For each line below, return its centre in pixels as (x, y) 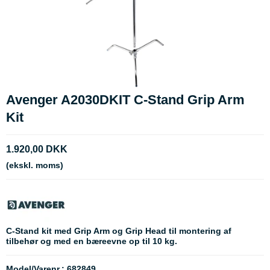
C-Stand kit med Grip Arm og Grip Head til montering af (119, 231)
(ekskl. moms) (35, 165)
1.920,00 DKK (37, 149)
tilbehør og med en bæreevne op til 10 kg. (92, 241)
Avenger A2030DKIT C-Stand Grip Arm (125, 99)
